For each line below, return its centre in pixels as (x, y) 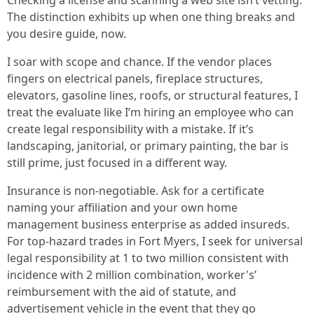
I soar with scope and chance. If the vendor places (139, 62)
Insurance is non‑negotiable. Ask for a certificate (136, 191)
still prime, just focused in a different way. (117, 163)
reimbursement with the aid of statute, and (122, 292)
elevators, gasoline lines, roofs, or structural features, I (152, 95)
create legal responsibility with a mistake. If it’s (130, 129)
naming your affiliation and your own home (122, 207)
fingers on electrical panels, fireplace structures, (135, 78)
